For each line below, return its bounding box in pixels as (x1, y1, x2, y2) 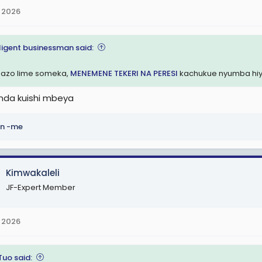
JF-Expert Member (6, 182, 75, 193)
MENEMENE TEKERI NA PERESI (70, 67, 178, 79)
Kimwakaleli (6, 167, 60, 179)
